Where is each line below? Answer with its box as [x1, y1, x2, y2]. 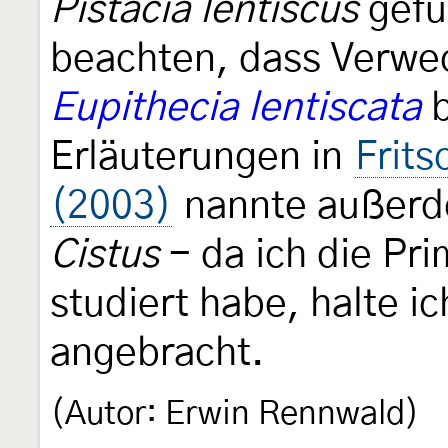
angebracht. [50, 333, 264, 373]
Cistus [50, 235, 159, 275]
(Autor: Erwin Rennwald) [50, 397, 420, 431]
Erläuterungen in [50, 137, 353, 177]
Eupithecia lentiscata [50, 88, 421, 128]
